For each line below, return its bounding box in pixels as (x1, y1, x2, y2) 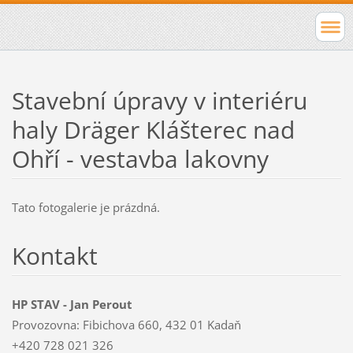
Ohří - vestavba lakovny (11, 142, 269, 175)
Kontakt (11, 239, 98, 272)
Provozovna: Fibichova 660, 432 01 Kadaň (11, 316, 241, 333)
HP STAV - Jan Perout (11, 295, 132, 312)
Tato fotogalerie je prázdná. (11, 199, 160, 215)
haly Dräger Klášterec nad (11, 113, 295, 146)
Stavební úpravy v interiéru (11, 84, 307, 117)
